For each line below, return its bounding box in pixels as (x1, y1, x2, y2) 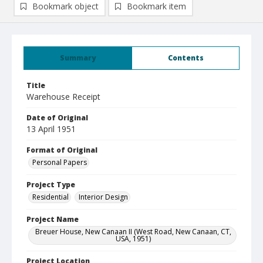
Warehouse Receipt (26, 91, 100, 102)
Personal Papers (32, 157, 87, 167)
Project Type (26, 180, 75, 190)
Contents (167, 53, 204, 63)
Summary (60, 53, 96, 63)
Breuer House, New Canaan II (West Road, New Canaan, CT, (35, 227, 231, 237)
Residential (32, 192, 69, 202)
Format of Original (26, 145, 97, 155)
